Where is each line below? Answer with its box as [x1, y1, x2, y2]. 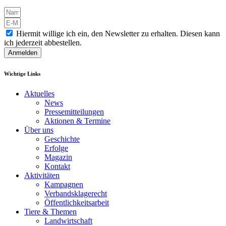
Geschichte [44, 134, 80, 143]
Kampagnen [44, 180, 83, 189]
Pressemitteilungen [44, 107, 104, 116]
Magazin [44, 152, 72, 161]
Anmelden [8, 48, 37, 56]
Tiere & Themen [24, 207, 77, 216]
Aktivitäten [24, 171, 60, 180]
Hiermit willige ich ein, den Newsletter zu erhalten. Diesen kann [16, 29, 220, 38]
